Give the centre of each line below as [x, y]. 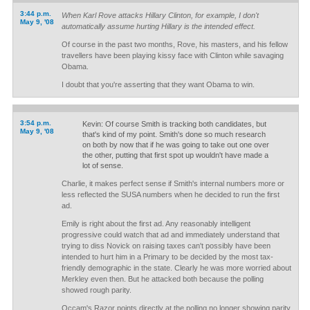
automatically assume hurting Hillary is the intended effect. [158, 26]
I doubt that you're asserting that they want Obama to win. [158, 84]
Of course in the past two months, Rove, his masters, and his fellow [174, 44]
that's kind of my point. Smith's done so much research [174, 134]
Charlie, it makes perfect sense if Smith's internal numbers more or [173, 183]
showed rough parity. [96, 290]
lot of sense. [102, 165]
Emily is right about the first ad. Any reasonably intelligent [156, 224]
